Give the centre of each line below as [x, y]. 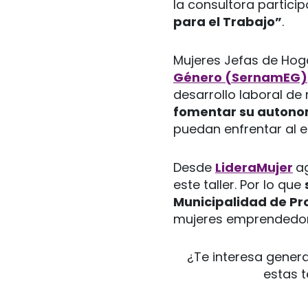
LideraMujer [254, 167]
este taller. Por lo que [239, 184]
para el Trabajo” [228, 22]
